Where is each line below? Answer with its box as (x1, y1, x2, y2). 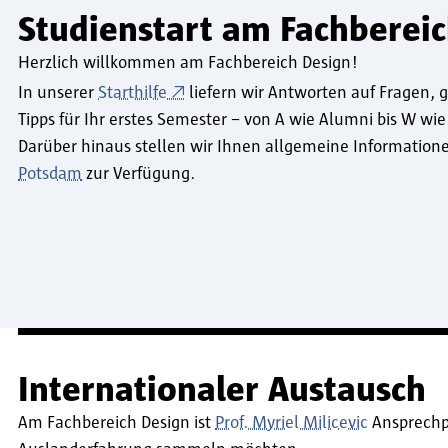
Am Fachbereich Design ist (18, 414, 215, 433)
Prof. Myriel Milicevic (215, 414, 368, 433)
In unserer (18, 84, 98, 103)
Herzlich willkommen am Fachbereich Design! (18, 54, 358, 73)
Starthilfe (98, 84, 167, 103)
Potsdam (18, 165, 82, 184)
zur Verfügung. (82, 165, 195, 184)
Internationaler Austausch (18, 372, 426, 409)
